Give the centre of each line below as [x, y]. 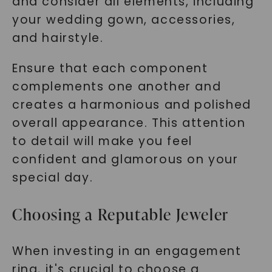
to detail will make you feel [102, 141]
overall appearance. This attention [129, 123]
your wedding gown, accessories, [124, 20]
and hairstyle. [58, 38]
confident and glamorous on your [125, 159]
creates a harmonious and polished [131, 105]
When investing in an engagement [127, 251]
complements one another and [117, 87]
